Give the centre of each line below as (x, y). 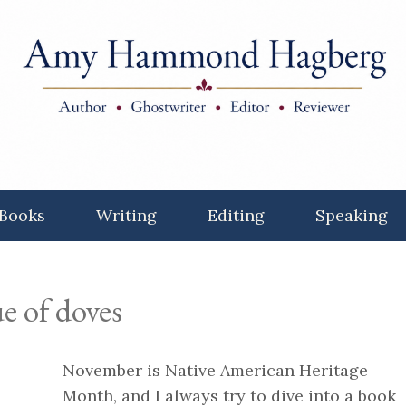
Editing (236, 215)
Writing (126, 215)
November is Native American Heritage (215, 370)
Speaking (351, 215)
